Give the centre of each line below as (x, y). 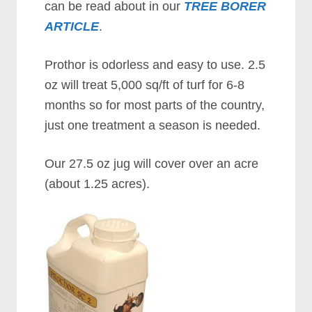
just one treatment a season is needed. (153, 125)
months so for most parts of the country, (155, 105)
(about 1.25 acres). (97, 184)
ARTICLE (72, 26)
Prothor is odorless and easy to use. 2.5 (155, 64)
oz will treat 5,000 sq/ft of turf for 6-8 (145, 85)
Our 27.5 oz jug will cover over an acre (152, 163)
